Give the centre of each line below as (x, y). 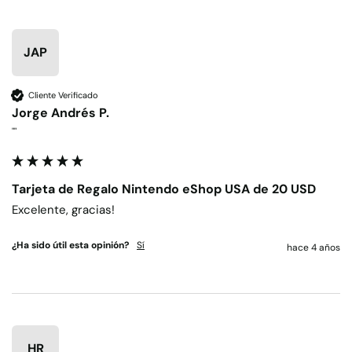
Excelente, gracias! (63, 210)
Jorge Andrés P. (60, 113)
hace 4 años (313, 248)
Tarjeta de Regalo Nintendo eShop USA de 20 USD (164, 189)
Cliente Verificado (63, 95)
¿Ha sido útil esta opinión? (70, 246)
